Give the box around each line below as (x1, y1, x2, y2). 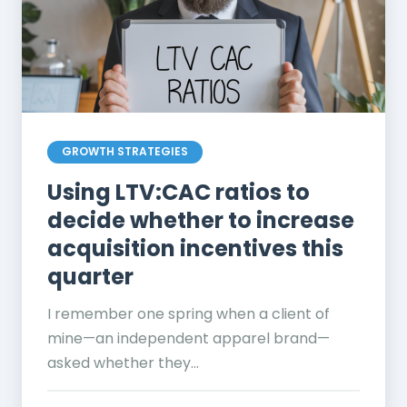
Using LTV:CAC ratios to (47, 176, 310, 207)
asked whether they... (47, 352, 199, 373)
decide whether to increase (47, 204, 354, 235)
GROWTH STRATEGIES (62, 144, 188, 160)
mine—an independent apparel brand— (47, 327, 330, 349)
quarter (47, 261, 134, 292)
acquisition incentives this (47, 233, 343, 263)
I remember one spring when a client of (47, 303, 330, 324)
